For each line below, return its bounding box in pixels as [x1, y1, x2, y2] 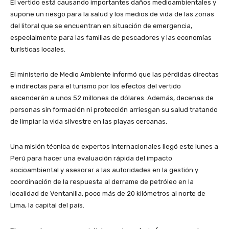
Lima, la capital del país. [10, 201, 84, 210]
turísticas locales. [10, 45, 65, 54]
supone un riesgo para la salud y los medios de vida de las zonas [10, 10, 214, 18]
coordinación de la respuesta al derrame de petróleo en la [10, 178, 194, 186]
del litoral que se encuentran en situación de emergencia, [10, 22, 192, 30]
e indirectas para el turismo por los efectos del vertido [10, 82, 181, 90]
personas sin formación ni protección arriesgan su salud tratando [10, 106, 218, 114]
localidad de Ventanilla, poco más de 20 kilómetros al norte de [10, 190, 205, 198]
